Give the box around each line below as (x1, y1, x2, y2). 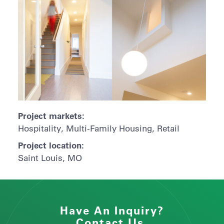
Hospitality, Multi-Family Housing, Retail (17, 122, 179, 133)
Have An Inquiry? (60, 203, 164, 218)
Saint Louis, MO (17, 152, 82, 163)
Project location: (17, 139, 84, 150)
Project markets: (17, 109, 84, 121)
